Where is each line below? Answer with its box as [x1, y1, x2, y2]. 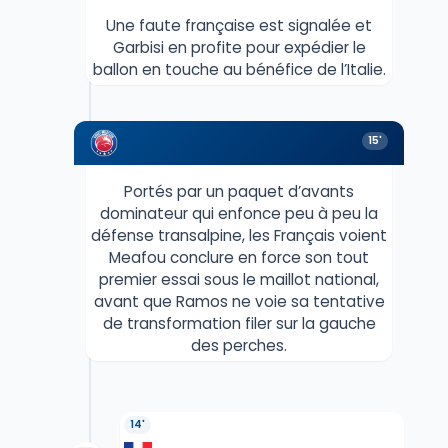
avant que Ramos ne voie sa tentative [93, 290, 385, 312]
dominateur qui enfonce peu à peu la [100, 202, 378, 224]
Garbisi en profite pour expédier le [112, 36, 366, 58]
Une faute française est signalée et [106, 14, 372, 36]
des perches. [191, 334, 287, 356]
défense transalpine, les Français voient [91, 224, 387, 246]
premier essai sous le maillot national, [99, 268, 379, 290]
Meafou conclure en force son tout [109, 246, 369, 268]
